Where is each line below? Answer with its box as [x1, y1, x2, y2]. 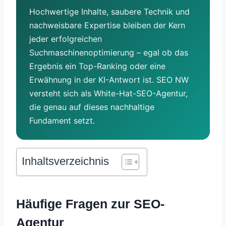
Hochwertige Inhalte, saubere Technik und [29, 6, 190, 17]
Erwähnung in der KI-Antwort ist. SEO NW [29, 74, 189, 85]
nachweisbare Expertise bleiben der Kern [29, 20, 185, 30]
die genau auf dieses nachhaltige [29, 101, 154, 112]
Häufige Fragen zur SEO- [16, 197, 164, 211]
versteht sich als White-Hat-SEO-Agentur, [29, 88, 188, 98]
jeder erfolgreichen [29, 33, 102, 44]
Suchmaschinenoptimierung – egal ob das [29, 47, 188, 58]
